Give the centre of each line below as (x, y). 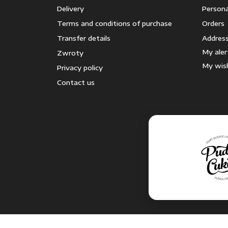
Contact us (76, 82)
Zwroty (70, 53)
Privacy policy (80, 68)
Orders (213, 23)
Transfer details (84, 38)
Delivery (70, 9)
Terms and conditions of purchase (115, 23)
